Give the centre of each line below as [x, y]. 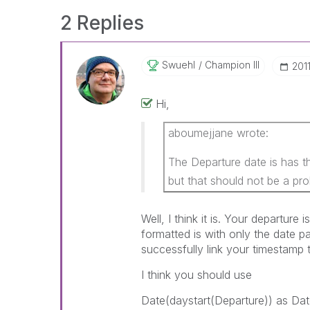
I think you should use [196, 275]
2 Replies [102, 23]
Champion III [230, 65]
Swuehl [178, 65]
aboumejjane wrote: [218, 133]
